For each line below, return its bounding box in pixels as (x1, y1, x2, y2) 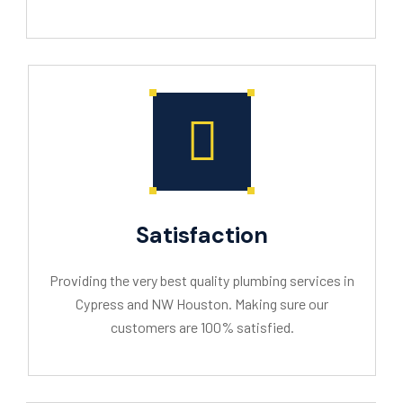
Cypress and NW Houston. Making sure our (76, 295, 328, 312)
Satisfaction (136, 220, 268, 250)
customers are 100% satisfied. (110, 318, 294, 336)
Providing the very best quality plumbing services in (49, 272, 354, 289)
